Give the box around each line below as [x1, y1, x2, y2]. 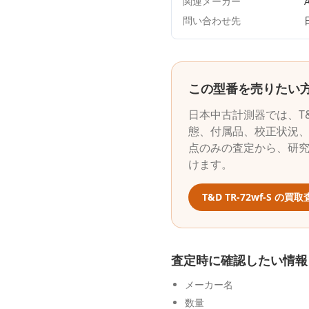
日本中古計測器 [188, 107, 266, 122]
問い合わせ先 [183, 14, 241, 27]
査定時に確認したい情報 [171, 252, 308, 268]
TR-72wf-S [225, 190, 272, 203]
